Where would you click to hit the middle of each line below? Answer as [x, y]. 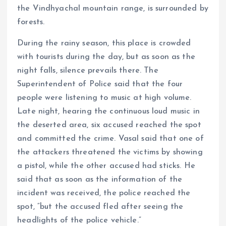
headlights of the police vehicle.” [79, 220]
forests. [31, 22]
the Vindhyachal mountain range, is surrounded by [113, 9]
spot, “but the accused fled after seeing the [100, 207]
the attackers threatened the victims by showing [110, 152]
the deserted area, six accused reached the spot [109, 125]
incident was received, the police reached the [104, 193]
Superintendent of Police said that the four [100, 84]
